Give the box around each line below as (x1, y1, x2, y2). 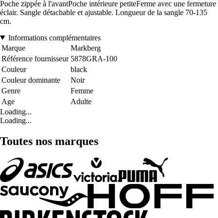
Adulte (71, 97, 91, 106)
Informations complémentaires (8, 33, 101, 42)
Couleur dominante (1, 75, 60, 84)
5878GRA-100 (71, 54, 117, 63)
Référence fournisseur (1, 54, 69, 63)
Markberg (71, 43, 101, 52)
